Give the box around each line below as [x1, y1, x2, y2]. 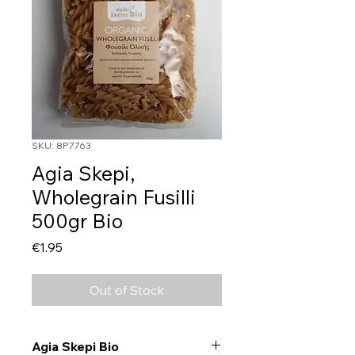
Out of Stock [90, 282, 164, 299]
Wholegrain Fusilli [32, 185, 196, 210]
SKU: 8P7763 [32, 139, 91, 152]
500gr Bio [32, 208, 123, 234]
